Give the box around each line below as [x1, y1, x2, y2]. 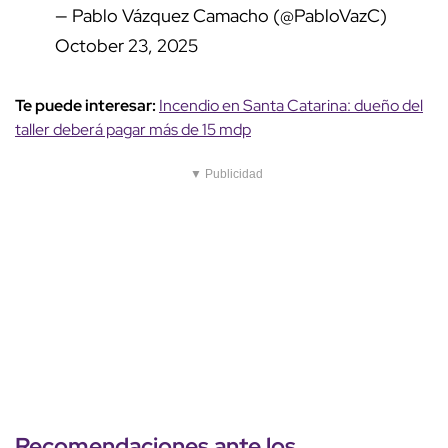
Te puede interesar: [15, 95, 159, 117]
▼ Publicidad [190, 167, 263, 182]
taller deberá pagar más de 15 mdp [15, 119, 251, 141]
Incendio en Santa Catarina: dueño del [159, 95, 423, 117]
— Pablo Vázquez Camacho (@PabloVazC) [55, 4, 387, 28]
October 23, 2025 [55, 34, 198, 58]
